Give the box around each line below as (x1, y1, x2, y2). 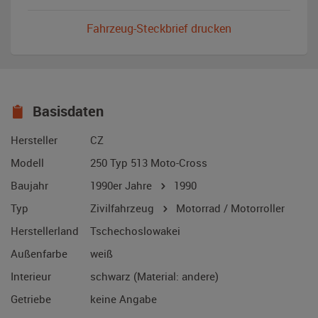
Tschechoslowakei (90, 224, 180, 238)
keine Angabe (90, 292, 157, 307)
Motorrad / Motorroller (170, 201, 285, 216)
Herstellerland (11, 224, 79, 238)
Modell (11, 155, 44, 170)
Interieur (11, 269, 51, 284)
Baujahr (11, 178, 48, 193)
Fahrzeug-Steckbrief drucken (87, 21, 231, 37)
